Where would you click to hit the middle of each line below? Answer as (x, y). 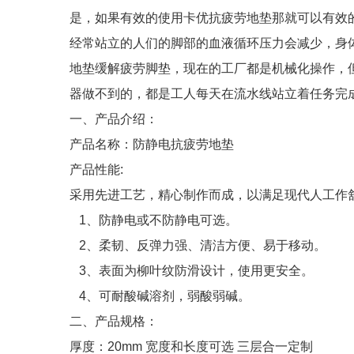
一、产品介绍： (114, 119)
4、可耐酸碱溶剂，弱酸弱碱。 (160, 296)
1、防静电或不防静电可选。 (154, 220)
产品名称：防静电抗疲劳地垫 (152, 144)
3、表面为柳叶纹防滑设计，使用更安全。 (192, 271)
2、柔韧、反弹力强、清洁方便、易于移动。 (198, 245)
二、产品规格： (114, 321)
